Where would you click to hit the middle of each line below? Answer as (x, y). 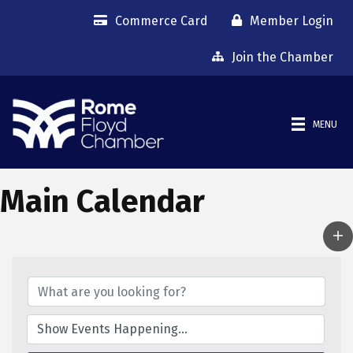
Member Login (292, 20)
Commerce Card (162, 20)
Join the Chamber (282, 57)
